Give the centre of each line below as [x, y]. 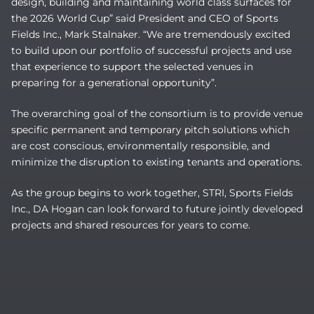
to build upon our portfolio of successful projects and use [151, 50]
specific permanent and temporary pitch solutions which [150, 130]
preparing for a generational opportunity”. [114, 83]
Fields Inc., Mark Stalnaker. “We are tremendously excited [151, 34]
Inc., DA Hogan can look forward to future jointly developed [157, 209]
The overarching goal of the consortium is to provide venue [157, 114]
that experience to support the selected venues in [132, 67]
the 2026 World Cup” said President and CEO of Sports [145, 18]
